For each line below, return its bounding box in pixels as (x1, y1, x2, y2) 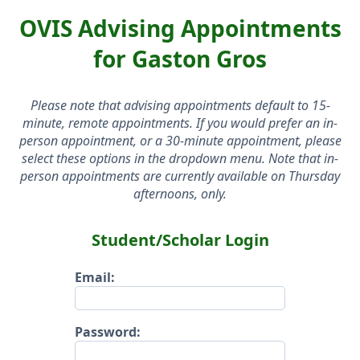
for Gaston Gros (93, 43, 267, 74)
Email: (75, 268, 116, 286)
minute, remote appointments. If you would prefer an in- (22, 114, 337, 132)
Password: (75, 322, 141, 341)
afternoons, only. (133, 185, 227, 202)
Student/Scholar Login (91, 228, 269, 251)
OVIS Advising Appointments (18, 13, 342, 43)
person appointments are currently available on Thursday (20, 167, 340, 185)
